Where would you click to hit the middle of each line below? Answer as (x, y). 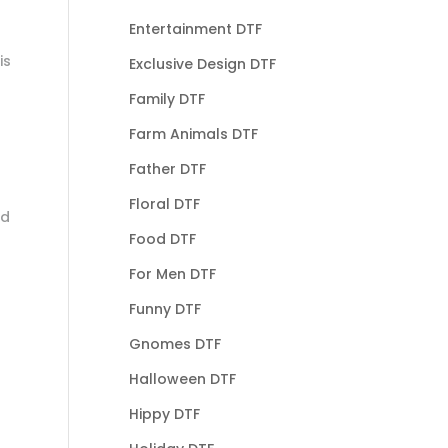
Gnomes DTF (174, 343)
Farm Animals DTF (193, 133)
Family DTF (166, 98)
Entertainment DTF (195, 28)
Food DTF (162, 238)
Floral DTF (164, 203)
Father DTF (167, 168)
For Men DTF (172, 273)
